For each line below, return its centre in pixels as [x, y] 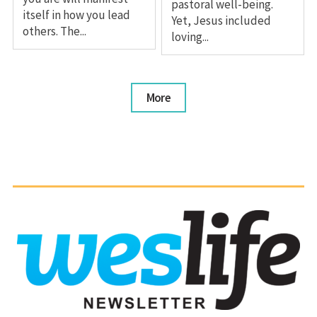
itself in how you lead [76, 15]
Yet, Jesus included [221, 21]
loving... [190, 37]
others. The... [54, 31]
